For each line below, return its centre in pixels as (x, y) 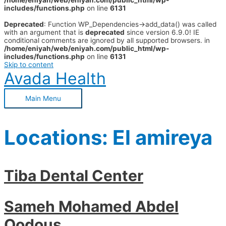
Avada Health (55, 78)
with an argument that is (45, 32)
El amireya (162, 138)
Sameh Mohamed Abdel (91, 207)
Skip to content (29, 65)
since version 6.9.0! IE (162, 32)
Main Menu (43, 98)
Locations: (58, 138)
